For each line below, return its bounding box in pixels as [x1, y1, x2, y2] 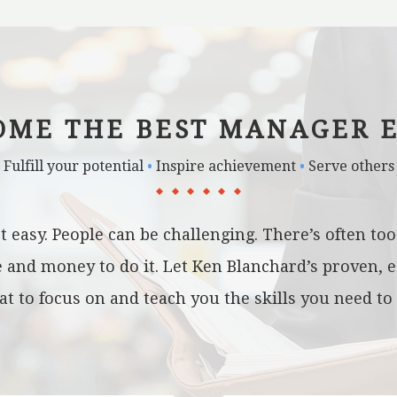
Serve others [304, 158, 394, 175]
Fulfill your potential [3, 158, 147, 175]
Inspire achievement [152, 158, 300, 175]
